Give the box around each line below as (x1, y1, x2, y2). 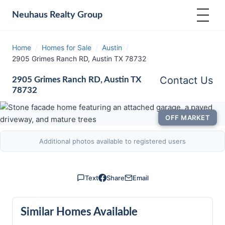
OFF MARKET (165, 114, 210, 122)
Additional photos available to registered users (39, 137, 186, 145)
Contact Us (160, 74, 213, 86)
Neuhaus (12, 11, 48, 19)
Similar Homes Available (21, 206, 138, 217)
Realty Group (48, 11, 102, 19)
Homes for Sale (42, 43, 91, 52)
